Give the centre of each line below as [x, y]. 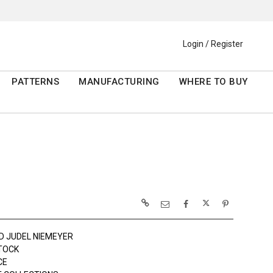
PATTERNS [36, 82]
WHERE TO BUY [213, 82]
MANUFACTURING [119, 82]
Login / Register [213, 44]
